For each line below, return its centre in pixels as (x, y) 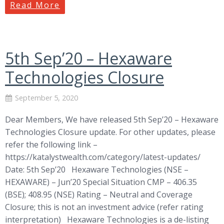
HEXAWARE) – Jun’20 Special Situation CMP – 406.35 (101, 182)
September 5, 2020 (46, 97)
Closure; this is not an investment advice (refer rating (104, 207)
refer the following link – (51, 144)
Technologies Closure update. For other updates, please (110, 132)
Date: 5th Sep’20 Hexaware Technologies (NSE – (97, 169)
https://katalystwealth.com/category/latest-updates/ (103, 157)
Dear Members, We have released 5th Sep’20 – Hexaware (112, 119)
